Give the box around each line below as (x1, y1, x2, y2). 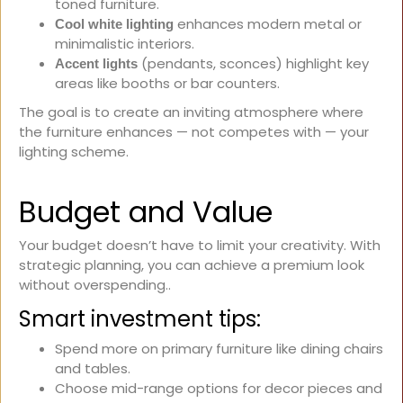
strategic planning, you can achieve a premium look (19, 255, 364, 274)
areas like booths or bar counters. (55, 73, 280, 93)
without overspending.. (19, 274, 171, 294)
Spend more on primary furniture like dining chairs (55, 338, 383, 358)
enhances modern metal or (174, 13, 362, 33)
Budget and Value (19, 191, 273, 232)
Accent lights (55, 55, 138, 71)
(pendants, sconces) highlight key (138, 53, 369, 73)
